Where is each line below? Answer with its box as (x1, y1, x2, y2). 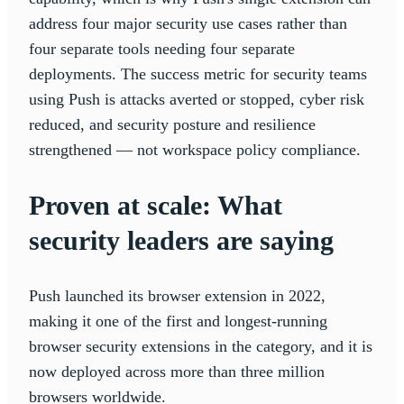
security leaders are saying (29, 225, 334, 255)
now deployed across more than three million (29, 362, 325, 381)
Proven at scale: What (29, 189, 282, 220)
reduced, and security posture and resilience (29, 115, 316, 133)
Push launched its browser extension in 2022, (29, 286, 326, 305)
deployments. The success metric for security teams (29, 64, 367, 83)
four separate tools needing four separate (29, 39, 295, 58)
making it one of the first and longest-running (29, 311, 327, 330)
